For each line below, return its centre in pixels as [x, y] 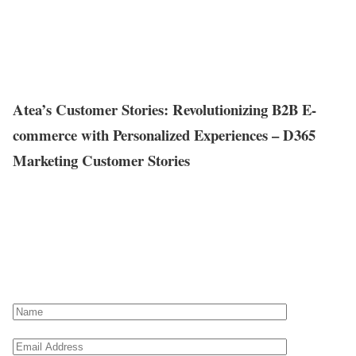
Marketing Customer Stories [101, 160]
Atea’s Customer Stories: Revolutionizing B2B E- [164, 109]
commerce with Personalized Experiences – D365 [164, 134]
